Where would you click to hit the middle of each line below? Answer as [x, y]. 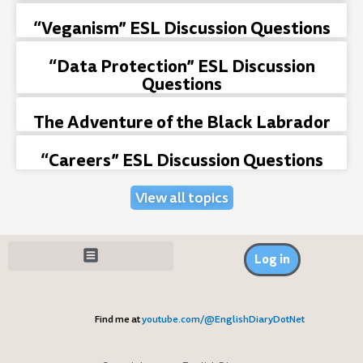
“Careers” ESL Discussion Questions [181, 160]
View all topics [181, 198]
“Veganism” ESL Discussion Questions [181, 28]
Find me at [118, 319]
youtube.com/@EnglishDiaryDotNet [223, 319]
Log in [272, 259]
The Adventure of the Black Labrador [181, 122]
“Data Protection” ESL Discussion [181, 66]
